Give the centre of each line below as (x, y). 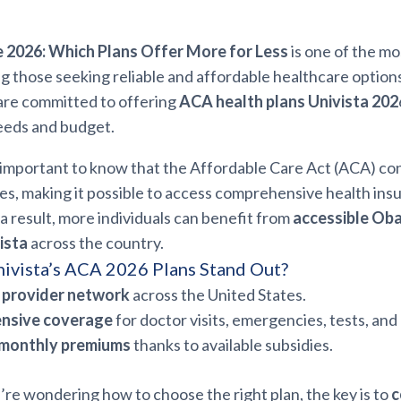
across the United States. (218, 294)
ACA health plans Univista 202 (289, 101)
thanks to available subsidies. (232, 345)
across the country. (96, 243)
